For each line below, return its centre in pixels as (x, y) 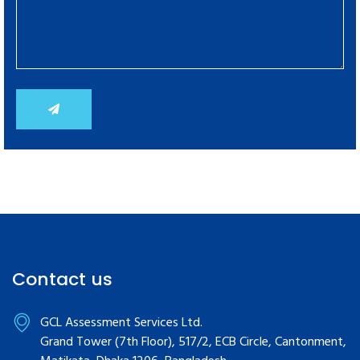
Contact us (62, 279)
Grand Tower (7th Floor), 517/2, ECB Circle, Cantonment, (193, 342)
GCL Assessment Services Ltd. (121, 323)
